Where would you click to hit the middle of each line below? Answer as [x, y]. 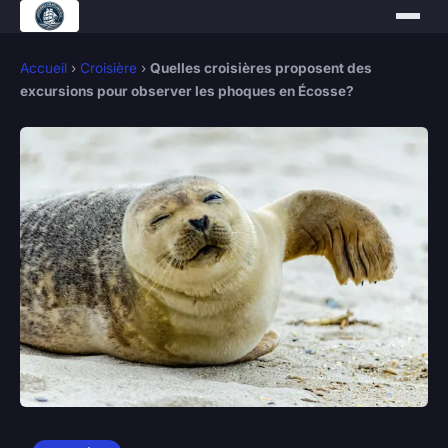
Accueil [43, 68]
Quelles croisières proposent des [261, 68]
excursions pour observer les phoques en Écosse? [187, 91]
